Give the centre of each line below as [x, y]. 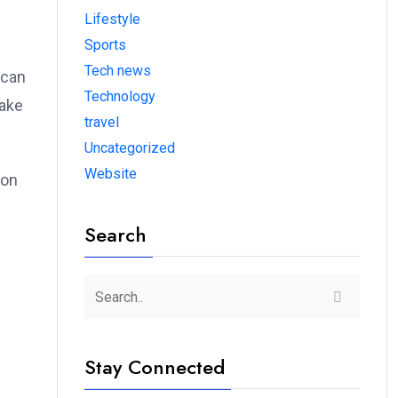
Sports [105, 45]
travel [102, 122]
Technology [120, 96]
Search [115, 235]
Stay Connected [155, 367]
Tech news [118, 71]
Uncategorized [130, 148]
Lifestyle [112, 19]
